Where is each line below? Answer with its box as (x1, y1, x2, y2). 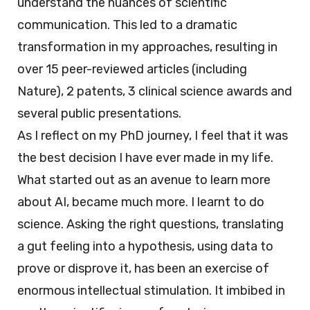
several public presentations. (17, 106, 181, 122)
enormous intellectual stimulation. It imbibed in (17, 283, 285, 299)
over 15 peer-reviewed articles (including (17, 62, 247, 77)
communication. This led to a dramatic (17, 17, 237, 33)
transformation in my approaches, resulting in (17, 39, 277, 55)
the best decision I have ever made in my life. (17, 150, 273, 166)
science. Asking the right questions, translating (17, 217, 284, 232)
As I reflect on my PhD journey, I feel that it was (17, 128, 288, 144)
